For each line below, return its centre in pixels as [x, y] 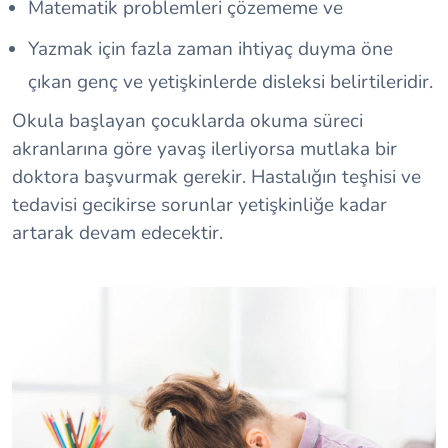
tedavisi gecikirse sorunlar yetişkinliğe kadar [199, 205]
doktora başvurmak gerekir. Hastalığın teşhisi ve [216, 177]
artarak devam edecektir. [117, 233]
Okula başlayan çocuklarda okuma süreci [187, 121]
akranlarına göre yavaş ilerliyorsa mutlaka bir [204, 149]
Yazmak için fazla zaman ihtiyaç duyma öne [210, 49]
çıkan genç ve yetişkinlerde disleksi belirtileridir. [230, 82]
